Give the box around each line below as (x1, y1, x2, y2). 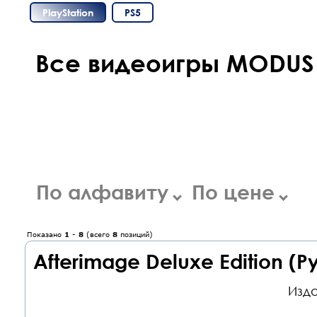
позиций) (117, 230, 153, 238)
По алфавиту (36, 180, 174, 204)
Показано (27, 230, 64, 238)
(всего (83, 230, 113, 238)
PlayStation (42, 6, 93, 18)
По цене (192, 180, 280, 204)
